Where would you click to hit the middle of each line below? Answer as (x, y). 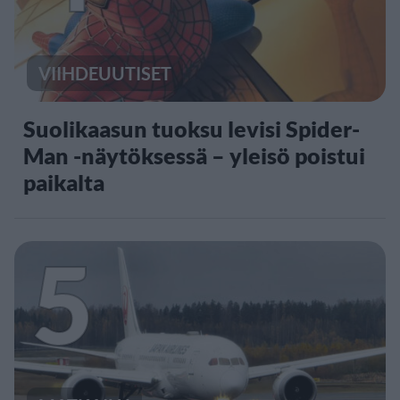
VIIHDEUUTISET (105, 73)
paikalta (64, 182)
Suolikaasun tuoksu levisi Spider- (192, 128)
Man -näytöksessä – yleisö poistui (194, 155)
